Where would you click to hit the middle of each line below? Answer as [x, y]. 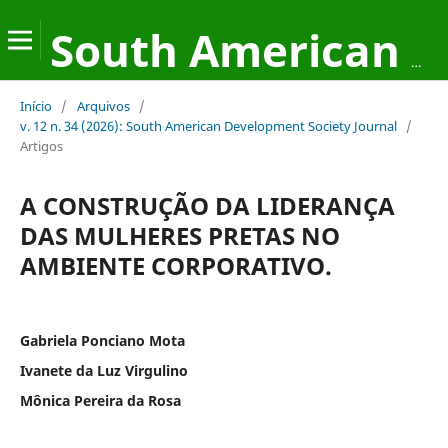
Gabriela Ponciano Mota [102, 340]
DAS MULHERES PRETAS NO [179, 235]
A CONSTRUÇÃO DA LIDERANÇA [207, 205]
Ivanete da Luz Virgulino [103, 370]
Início [35, 105]
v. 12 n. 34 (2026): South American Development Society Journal [208, 125]
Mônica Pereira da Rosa [100, 400]
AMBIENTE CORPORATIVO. [175, 265]
